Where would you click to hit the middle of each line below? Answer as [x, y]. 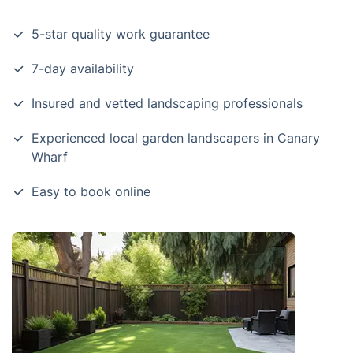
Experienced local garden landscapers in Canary [176, 138]
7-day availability [83, 69]
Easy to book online [91, 191]
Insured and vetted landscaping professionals [167, 103]
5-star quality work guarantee [121, 34]
